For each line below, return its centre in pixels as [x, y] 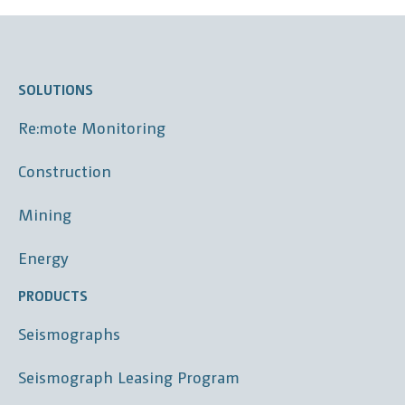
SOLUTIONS [55, 89]
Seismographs [69, 334]
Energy [43, 258]
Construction [64, 171]
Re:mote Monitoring [91, 127]
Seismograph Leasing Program [128, 377]
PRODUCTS [52, 296]
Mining [44, 214]
